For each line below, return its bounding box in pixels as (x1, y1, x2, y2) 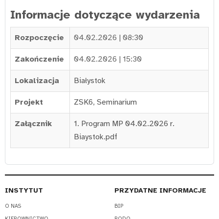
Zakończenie (15, 54, 64, 65)
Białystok (74, 76, 106, 86)
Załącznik (15, 119, 52, 129)
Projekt (15, 97, 43, 108)
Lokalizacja (15, 76, 59, 86)
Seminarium (97, 97, 137, 108)
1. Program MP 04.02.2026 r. (74, 119, 175, 129)
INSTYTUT (5, 186, 43, 195)
